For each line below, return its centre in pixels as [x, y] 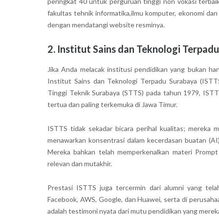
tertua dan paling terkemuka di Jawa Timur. [112, 104]
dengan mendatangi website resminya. [106, 24]
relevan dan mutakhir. [79, 163]
